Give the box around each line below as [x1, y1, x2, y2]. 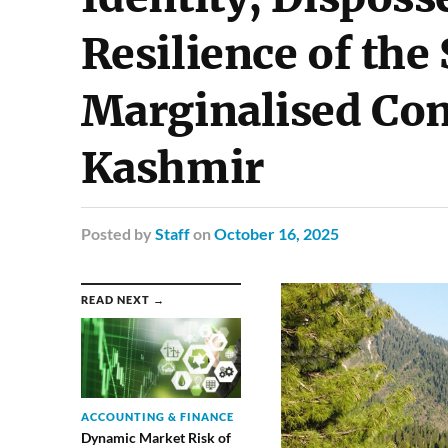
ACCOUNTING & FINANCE [80, 410, 234, 423]
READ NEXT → [80, 293, 165, 306]
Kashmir [80, 141, 264, 195]
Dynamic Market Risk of [80, 429, 231, 446]
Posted [80, 224, 131, 243]
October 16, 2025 [213, 224, 339, 243]
